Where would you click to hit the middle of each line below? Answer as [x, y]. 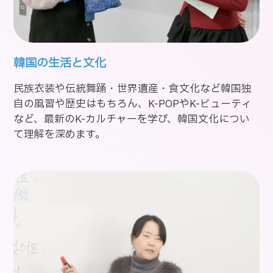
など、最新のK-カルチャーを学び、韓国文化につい [132, 119]
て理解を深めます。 [60, 134]
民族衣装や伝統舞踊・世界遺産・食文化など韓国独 [133, 88]
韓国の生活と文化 [60, 64]
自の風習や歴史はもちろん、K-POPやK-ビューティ [133, 104]
